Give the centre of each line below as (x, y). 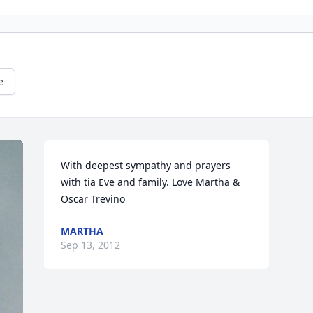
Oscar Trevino (93, 199)
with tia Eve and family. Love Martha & (151, 182)
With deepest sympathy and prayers (146, 166)
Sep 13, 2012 (91, 245)
